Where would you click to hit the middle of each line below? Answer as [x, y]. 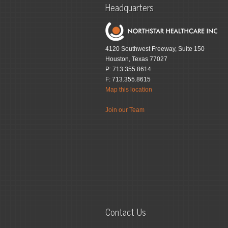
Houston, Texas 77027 [136, 59]
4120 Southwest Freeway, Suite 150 [155, 49]
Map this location [129, 90]
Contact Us [126, 212]
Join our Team [125, 110]
